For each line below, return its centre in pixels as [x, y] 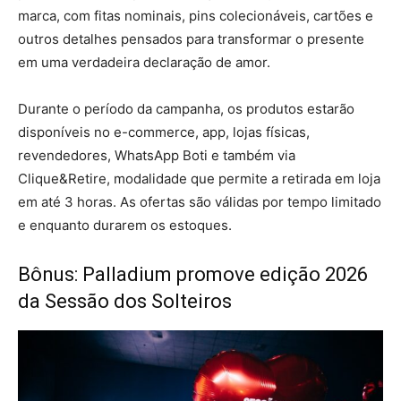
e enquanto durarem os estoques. [125, 225]
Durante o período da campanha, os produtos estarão [186, 108]
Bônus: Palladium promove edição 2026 [193, 274]
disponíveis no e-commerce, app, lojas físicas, [164, 132]
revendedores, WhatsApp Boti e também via [157, 155]
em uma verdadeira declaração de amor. [144, 62]
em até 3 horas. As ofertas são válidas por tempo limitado [200, 201]
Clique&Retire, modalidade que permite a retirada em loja [199, 178]
